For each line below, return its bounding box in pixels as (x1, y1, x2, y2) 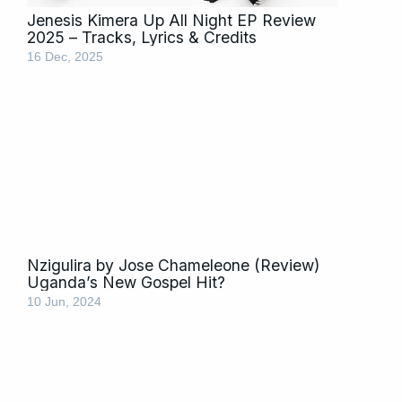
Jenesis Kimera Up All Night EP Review (27, 11, 316, 31)
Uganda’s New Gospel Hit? (27, 273, 225, 293)
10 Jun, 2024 (27, 295, 101, 310)
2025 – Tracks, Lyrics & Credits (27, 28, 257, 48)
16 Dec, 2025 (27, 50, 103, 65)
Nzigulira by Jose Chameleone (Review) (27, 256, 319, 275)
